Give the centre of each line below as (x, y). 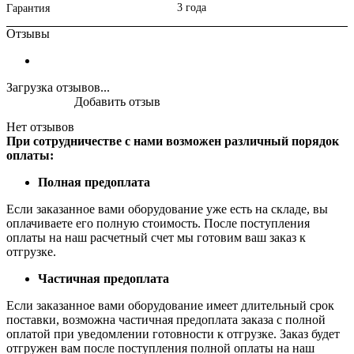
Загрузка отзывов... (58, 88)
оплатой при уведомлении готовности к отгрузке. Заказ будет (173, 334)
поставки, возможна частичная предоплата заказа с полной (166, 320)
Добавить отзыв (117, 102)
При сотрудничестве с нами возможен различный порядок (173, 141)
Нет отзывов (40, 127)
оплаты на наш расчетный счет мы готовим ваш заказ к (156, 238)
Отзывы (28, 34)
